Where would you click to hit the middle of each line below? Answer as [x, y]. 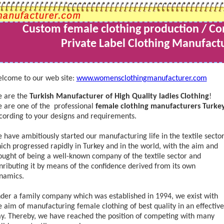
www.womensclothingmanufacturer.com [141, 78]
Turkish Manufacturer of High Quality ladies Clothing [119, 96]
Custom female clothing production [111, 29]
